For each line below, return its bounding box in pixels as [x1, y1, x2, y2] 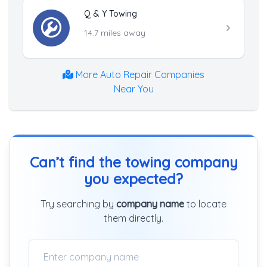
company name [116, 197, 184, 210]
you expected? [84, 169, 183, 188]
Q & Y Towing [84, 8, 137, 19]
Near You [113, 82, 154, 95]
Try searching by [41, 197, 116, 210]
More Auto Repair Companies [73, 68, 204, 80]
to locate [184, 197, 226, 210]
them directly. [104, 212, 163, 224]
